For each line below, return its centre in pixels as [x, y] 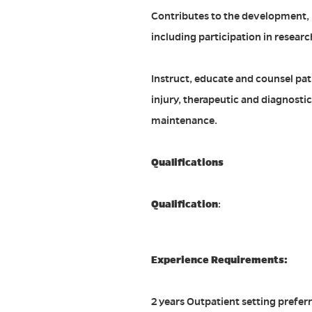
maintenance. [184, 121]
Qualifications [187, 163]
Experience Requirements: [219, 260]
